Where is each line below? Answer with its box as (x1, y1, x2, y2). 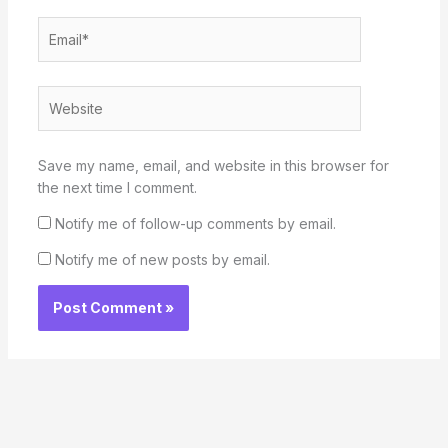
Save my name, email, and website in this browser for (37, 157, 389, 175)
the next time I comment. (37, 179, 197, 197)
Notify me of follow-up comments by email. (54, 215, 336, 233)
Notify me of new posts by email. (54, 251, 270, 269)
